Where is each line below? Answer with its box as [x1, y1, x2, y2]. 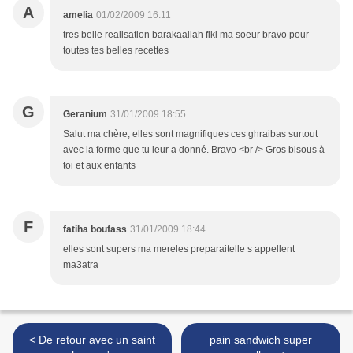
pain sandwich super [210, 333, 312, 347]
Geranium [63, 109, 107, 121]
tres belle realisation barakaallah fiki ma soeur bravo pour [63, 29, 309, 41]
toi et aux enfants [63, 160, 136, 172]
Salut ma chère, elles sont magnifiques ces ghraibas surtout [63, 128, 318, 140]
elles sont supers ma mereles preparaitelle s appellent [63, 243, 295, 255]
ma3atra [63, 259, 98, 271]
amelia [63, 9, 93, 21]
